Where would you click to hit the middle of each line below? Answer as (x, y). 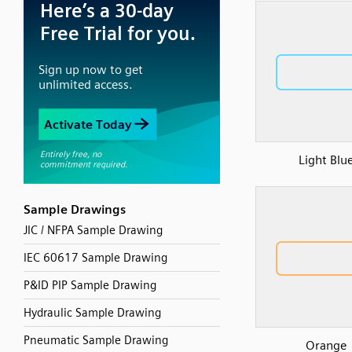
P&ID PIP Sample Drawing (90, 285)
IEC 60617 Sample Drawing (95, 258)
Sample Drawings (75, 209)
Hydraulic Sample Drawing (92, 313)
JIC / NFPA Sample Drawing (93, 230)
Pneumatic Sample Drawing (96, 340)
